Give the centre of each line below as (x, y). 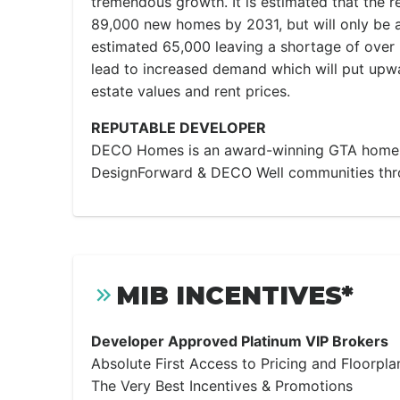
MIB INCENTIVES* (235, 296)
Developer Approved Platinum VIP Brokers (240, 341)
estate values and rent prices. (191, 91)
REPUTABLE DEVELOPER (179, 128)
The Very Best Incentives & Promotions (222, 386)
